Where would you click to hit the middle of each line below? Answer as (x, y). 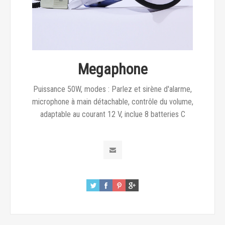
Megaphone (113, 69)
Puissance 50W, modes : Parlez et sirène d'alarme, (113, 89)
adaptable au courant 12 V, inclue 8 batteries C (113, 114)
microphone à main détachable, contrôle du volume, (113, 102)
